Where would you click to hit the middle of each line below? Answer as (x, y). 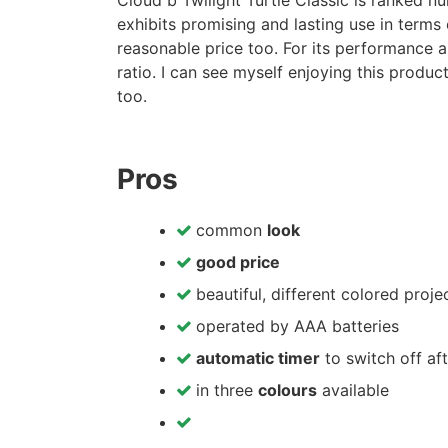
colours (287, 390)
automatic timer (258, 358)
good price (238, 262)
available (353, 390)
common (229, 230)
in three (224, 390)
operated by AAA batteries (295, 326)
